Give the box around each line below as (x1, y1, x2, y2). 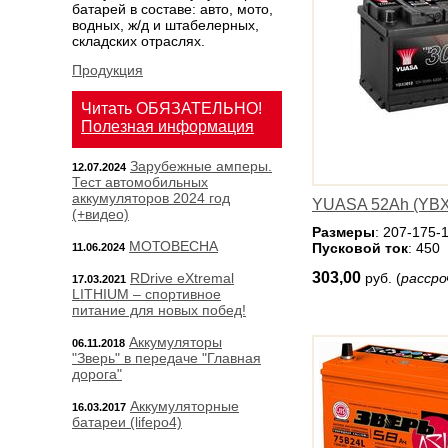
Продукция (72, 62, 143, 78)
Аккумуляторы (129, 334, 222, 350)
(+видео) (72, 206, 129, 222)
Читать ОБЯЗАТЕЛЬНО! (81, 100, 262, 117)
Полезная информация (81, 118, 254, 135)
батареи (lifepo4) (72, 414, 182, 430)
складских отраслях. (72, 33, 205, 49)
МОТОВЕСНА (129, 238, 218, 254)
